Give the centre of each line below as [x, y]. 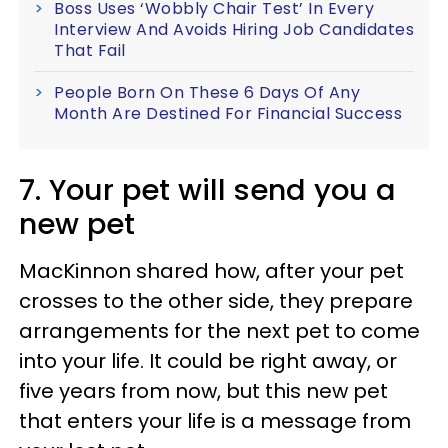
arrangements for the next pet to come [219, 330]
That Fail [90, 50]
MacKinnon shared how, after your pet [211, 270]
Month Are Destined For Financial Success [228, 113]
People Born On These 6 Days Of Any [207, 92]
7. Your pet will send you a [207, 189]
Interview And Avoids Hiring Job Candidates [234, 29]
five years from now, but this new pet [203, 390]
